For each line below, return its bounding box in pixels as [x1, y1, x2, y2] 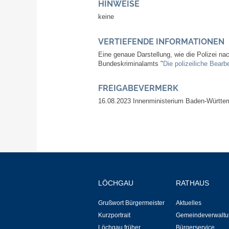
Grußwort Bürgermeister [98, 199, 165, 207]
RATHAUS [176, 178, 209, 187]
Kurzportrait [98, 211, 130, 219]
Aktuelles [176, 199, 201, 207]
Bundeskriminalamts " [98, 60, 163, 67]
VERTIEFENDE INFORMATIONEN [98, 36, 224, 47]
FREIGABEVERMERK [98, 83, 178, 94]
